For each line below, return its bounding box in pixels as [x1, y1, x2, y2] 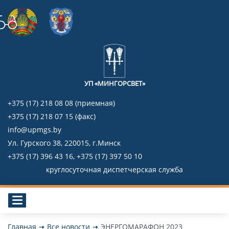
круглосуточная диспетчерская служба [46, 164, 183, 174]
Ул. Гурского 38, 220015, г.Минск [8, 138, 121, 148]
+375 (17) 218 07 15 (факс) [8, 111, 96, 121]
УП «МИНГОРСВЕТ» [84, 78, 145, 88]
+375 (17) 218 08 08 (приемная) [8, 98, 115, 108]
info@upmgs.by [8, 124, 61, 134]
